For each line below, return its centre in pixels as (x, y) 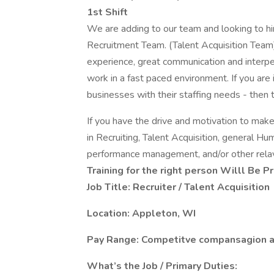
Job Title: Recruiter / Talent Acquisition (178, 187)
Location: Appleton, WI (141, 213)
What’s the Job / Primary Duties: (162, 266)
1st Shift (109, 12)
